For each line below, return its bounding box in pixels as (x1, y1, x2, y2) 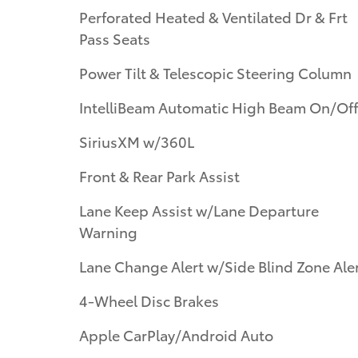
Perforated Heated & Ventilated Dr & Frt (79, 6, 348, 26)
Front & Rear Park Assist (79, 165, 240, 185)
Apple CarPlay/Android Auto (79, 324, 273, 344)
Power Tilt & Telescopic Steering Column (79, 62, 352, 82)
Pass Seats (79, 27, 150, 48)
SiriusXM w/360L (79, 130, 194, 151)
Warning (79, 221, 137, 241)
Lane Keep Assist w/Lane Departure (79, 199, 319, 220)
